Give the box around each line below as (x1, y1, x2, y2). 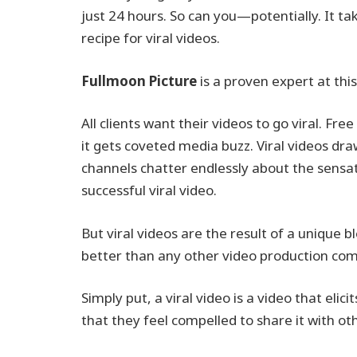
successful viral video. (81, 181, 217, 200)
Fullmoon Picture (81, 71, 197, 90)
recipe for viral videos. (81, 29, 220, 48)
